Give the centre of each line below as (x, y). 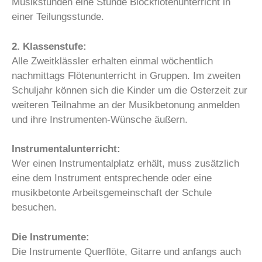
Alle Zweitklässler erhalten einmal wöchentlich (112, 61)
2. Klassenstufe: (49, 46)
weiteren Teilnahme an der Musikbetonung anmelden (126, 105)
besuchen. (34, 208)
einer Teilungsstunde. (58, 17)
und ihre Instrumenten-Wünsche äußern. (100, 119)
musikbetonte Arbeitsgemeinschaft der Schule (112, 193)
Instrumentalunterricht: (66, 149)
